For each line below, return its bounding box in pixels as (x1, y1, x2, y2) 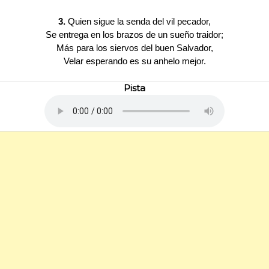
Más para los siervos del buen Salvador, (56, 42, 213, 53)
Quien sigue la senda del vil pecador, (65, 16, 211, 26)
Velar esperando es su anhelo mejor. (63, 55, 206, 66)
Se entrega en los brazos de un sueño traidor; (46, 29, 223, 40)
